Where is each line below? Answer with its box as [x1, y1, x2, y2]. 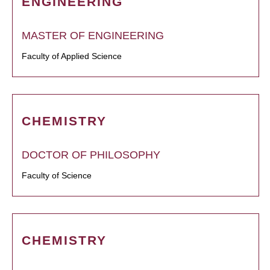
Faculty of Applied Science [22, 51, 122, 61]
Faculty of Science [22, 171, 92, 181]
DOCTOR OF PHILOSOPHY [22, 149, 160, 162]
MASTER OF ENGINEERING [22, 30, 164, 42]
